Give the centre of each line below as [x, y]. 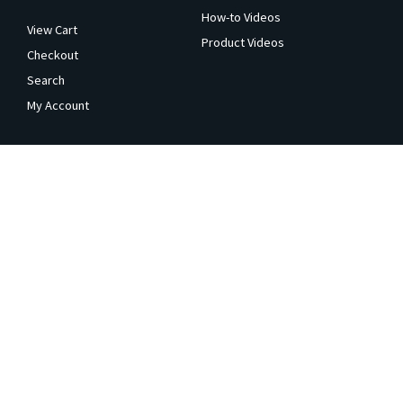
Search [46, 80]
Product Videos [242, 42]
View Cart [52, 29]
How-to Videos [241, 17]
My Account [58, 105]
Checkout [53, 54]
